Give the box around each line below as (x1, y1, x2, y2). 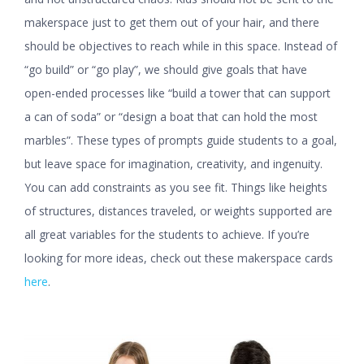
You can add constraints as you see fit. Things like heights (24, 180, 327, 196)
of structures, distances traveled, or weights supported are (24, 203, 332, 219)
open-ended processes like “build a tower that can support (24, 85, 331, 102)
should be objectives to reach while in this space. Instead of (24, 38, 337, 54)
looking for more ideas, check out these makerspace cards (24, 250, 333, 266)
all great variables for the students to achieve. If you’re (24, 227, 310, 243)
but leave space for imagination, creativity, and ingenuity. (24, 156, 323, 172)
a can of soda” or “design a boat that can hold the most (24, 109, 318, 125)
